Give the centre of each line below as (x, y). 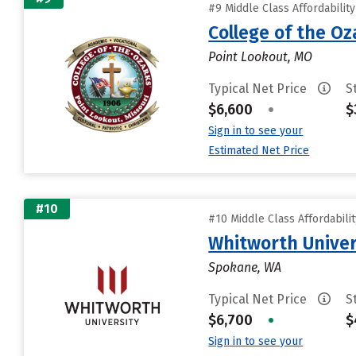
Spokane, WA (245, 267)
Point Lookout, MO (261, 57)
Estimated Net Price (259, 151)
